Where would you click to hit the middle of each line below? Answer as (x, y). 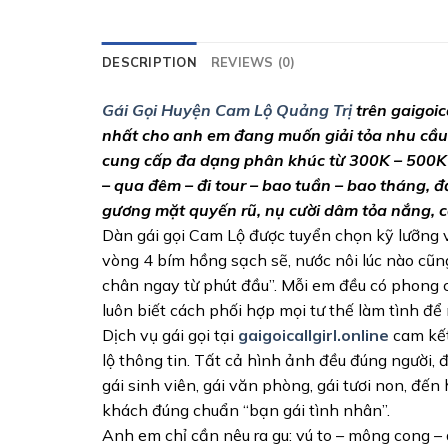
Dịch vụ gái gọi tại (170, 335)
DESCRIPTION (149, 62)
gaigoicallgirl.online (313, 335)
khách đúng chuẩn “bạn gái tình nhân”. (246, 410)
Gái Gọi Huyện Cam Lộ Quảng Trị (227, 110)
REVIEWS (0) (253, 62)
